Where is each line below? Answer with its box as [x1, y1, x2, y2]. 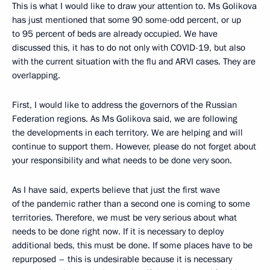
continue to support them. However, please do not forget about [12, 140, 256, 153]
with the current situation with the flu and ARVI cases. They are [12, 55, 256, 68]
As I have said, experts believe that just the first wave [12, 184, 220, 196]
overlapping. [12, 69, 60, 82]
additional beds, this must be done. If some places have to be [12, 239, 253, 252]
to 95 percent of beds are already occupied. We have [12, 28, 218, 40]
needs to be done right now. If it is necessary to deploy [12, 225, 224, 238]
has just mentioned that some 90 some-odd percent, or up [12, 14, 241, 27]
